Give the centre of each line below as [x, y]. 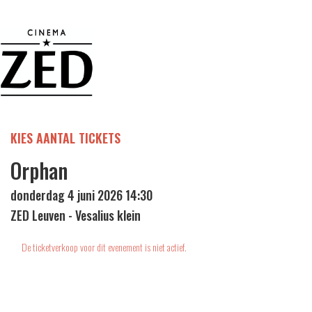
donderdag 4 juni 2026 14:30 [81, 195]
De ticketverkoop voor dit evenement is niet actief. [104, 247]
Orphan [39, 171]
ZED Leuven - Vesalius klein [76, 216]
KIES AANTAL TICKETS [65, 138]
